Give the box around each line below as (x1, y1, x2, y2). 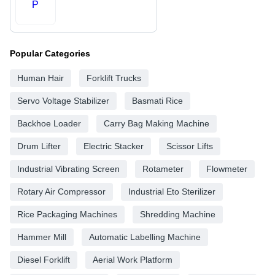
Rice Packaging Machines (17, 209, 117, 219)
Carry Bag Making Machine (104, 118, 209, 128)
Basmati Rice (132, 95, 183, 106)
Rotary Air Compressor (17, 186, 106, 196)
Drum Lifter (17, 141, 61, 151)
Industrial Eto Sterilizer (128, 186, 215, 196)
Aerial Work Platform (93, 254, 172, 265)
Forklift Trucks (87, 72, 141, 83)
